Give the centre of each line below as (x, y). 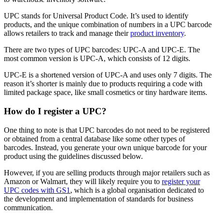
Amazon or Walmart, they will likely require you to (83, 181)
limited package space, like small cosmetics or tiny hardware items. (106, 93)
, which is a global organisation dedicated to (137, 190)
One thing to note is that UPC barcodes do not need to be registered (107, 130)
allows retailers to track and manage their (67, 33)
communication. (28, 207)
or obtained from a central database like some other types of (94, 139)
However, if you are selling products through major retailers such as (107, 172)
